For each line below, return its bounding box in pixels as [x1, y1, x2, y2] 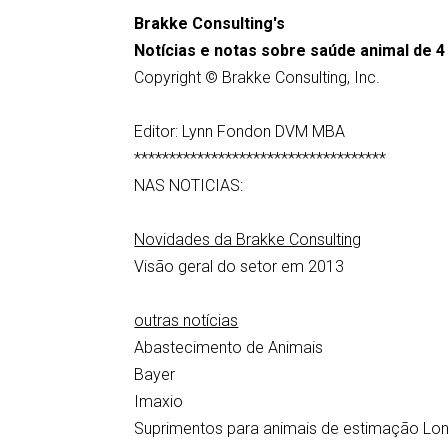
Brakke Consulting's [134, 14, 286, 33]
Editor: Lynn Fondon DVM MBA [134, 122, 346, 141]
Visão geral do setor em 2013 [134, 257, 345, 276]
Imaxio [134, 392, 184, 411]
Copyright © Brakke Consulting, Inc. [134, 68, 381, 87]
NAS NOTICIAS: [134, 176, 244, 195]
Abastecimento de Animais [134, 338, 324, 357]
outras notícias [134, 311, 239, 330]
